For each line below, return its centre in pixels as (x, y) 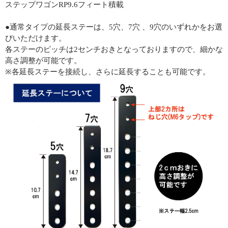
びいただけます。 (36, 38)
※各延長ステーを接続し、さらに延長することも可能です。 (108, 72)
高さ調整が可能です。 (43, 60)
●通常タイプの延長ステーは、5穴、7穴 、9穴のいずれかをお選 (114, 27)
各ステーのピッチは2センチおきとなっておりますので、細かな (114, 49)
